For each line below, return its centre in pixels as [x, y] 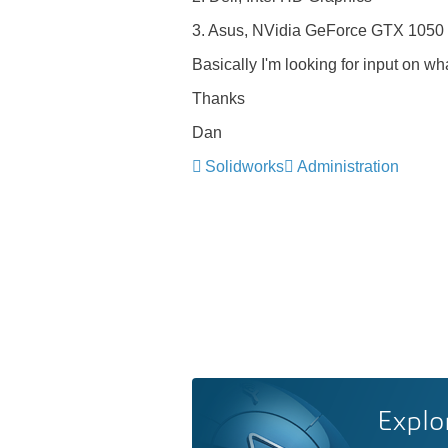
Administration [348, 166]
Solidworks [244, 166]
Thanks [218, 98]
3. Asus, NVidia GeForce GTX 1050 [318, 30]
